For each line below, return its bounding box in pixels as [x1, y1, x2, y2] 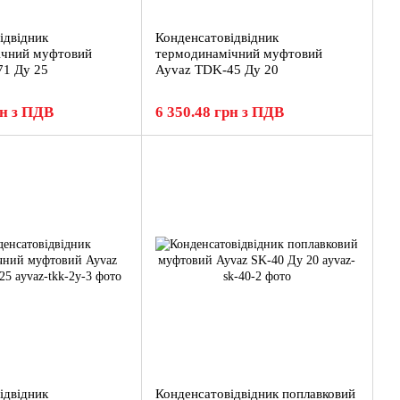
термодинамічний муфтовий [155, 46, 322, 61]
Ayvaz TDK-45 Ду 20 [155, 62, 279, 77]
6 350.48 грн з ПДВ [155, 104, 284, 121]
